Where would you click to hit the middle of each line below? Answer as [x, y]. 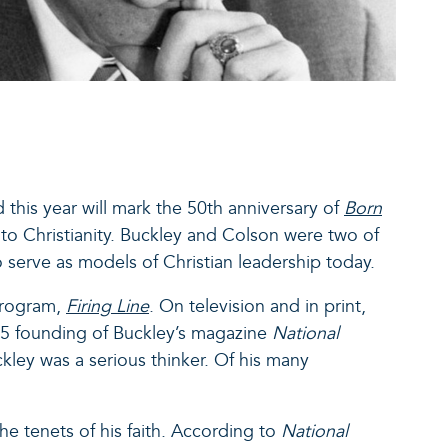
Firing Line [107, 306]
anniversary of [283, 208]
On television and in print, [260, 306]
